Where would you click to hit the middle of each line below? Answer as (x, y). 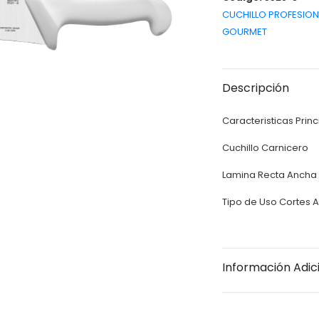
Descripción (256, 88)
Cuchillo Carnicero (266, 148)
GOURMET (245, 32)
